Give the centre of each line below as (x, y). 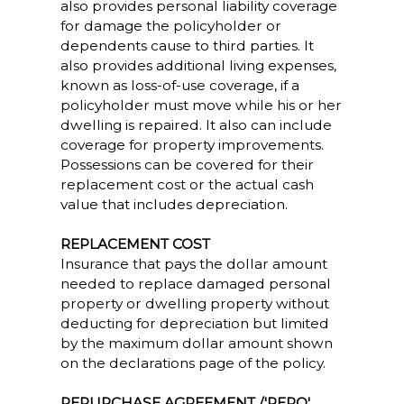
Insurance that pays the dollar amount (193, 264)
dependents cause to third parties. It (187, 46)
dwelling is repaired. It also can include (196, 125)
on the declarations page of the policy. (193, 363)
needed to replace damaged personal (195, 284)
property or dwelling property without (194, 303)
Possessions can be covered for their (187, 165)
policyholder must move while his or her (201, 105)
